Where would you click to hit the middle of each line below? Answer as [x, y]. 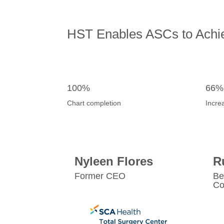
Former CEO [100, 176]
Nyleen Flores [114, 161]
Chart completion [94, 103]
